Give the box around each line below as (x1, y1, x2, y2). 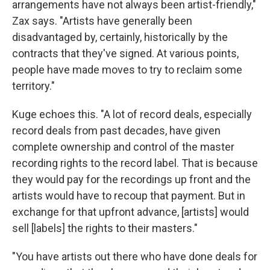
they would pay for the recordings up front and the (12, 172, 251, 186)
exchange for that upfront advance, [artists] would (12, 205, 249, 218)
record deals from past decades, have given (12, 124, 221, 137)
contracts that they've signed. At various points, (12, 46, 239, 60)
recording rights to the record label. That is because (12, 156, 258, 169)
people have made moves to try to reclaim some (12, 63, 242, 76)
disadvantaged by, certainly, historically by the (12, 30, 228, 43)
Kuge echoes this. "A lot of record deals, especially (12, 107, 252, 121)
